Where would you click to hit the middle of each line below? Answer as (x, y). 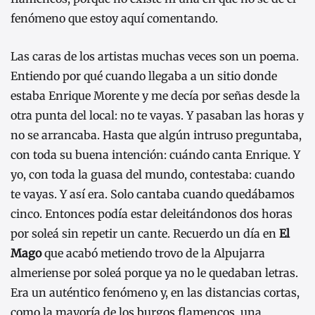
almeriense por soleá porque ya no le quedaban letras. (154, 272)
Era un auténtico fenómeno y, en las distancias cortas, (155, 292)
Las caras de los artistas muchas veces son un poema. (155, 56)
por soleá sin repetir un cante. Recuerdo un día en (145, 233)
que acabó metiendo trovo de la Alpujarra (153, 253)
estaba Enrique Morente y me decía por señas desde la (155, 95)
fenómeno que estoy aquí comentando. (114, 19)
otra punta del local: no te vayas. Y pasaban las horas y (157, 115)
